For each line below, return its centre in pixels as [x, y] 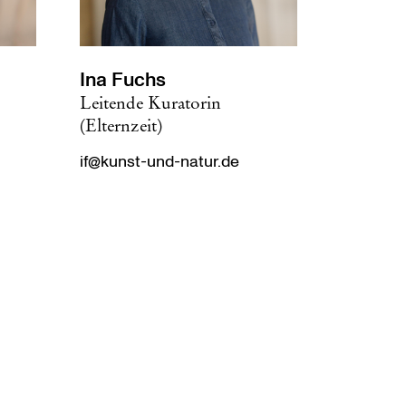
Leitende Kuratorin [150, 102]
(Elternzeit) [121, 125]
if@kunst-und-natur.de [159, 162]
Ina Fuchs [123, 80]
